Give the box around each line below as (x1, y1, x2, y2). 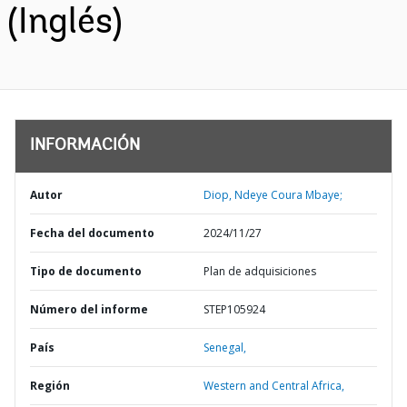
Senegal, (203, 340, 246, 355)
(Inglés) (7, 5, 123, 42)
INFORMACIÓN (30, 138, 140, 154)
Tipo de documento (30, 263, 142, 279)
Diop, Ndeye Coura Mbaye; (203, 187, 342, 203)
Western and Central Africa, (203, 378, 344, 393)
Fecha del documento (30, 225, 154, 241)
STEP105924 (203, 302, 265, 317)
